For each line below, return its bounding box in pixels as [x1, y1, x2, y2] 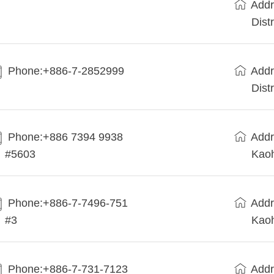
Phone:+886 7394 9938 [8, 131, 124, 144]
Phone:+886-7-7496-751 [8, 197, 128, 210]
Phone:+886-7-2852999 [8, 65, 125, 78]
